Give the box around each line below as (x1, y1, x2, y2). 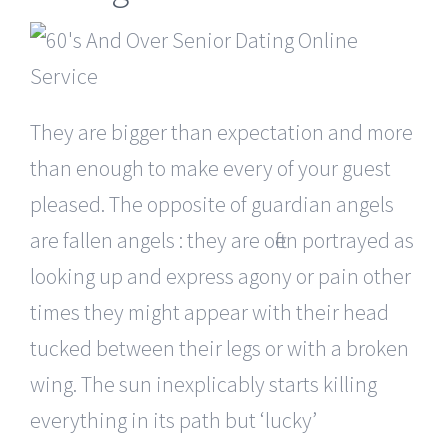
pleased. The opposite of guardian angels (30, 189, 394, 218)
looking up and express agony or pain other (30, 261, 411, 290)
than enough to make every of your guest (30, 153, 391, 182)
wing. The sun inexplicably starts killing (30, 369, 377, 398)
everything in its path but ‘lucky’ (30, 405, 317, 434)
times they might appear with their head (30, 297, 389, 326)
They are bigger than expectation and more (30, 117, 413, 146)
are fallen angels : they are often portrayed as (30, 225, 414, 254)
